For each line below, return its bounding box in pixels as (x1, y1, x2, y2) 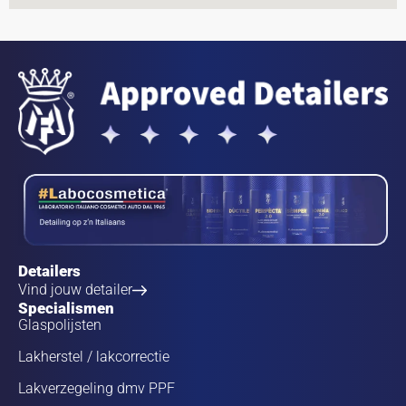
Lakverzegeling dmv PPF (18, 380, 175, 397)
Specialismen (18, 299, 114, 317)
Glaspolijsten (18, 316, 101, 333)
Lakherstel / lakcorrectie (18, 348, 169, 365)
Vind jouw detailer (18, 281, 132, 299)
